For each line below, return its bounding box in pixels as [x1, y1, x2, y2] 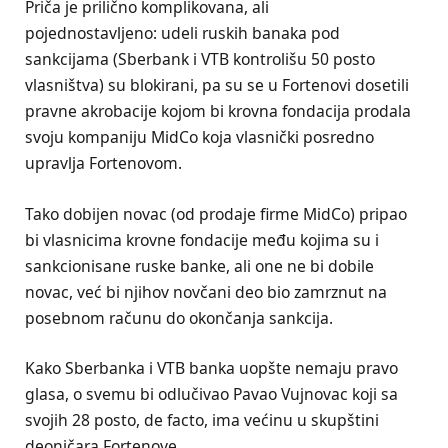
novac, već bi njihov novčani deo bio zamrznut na [25, 280, 387, 303]
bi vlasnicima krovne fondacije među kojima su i [25, 228, 379, 251]
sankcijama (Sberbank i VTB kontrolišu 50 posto [25, 48, 375, 71]
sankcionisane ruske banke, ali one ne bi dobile [25, 254, 374, 277]
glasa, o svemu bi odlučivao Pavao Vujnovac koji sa [25, 382, 398, 405]
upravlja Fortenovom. [25, 152, 182, 175]
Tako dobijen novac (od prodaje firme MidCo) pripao [25, 202, 407, 225]
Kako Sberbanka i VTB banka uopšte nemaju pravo [25, 356, 398, 379]
